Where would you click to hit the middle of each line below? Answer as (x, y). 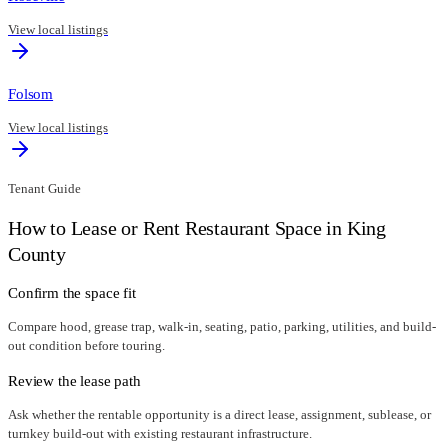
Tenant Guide (44, 189)
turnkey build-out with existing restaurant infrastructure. (160, 434)
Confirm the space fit (72, 293)
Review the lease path (74, 381)
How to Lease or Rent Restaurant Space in (177, 227)
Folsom (31, 94)
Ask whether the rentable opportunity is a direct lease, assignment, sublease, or (219, 415)
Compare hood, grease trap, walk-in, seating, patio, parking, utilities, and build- (222, 327)
